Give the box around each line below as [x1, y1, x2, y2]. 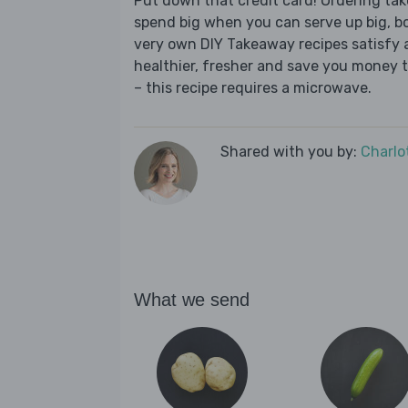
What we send [134, 290, 250, 311]
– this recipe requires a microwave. [134, 79, 372, 97]
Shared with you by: [220, 143, 361, 161]
